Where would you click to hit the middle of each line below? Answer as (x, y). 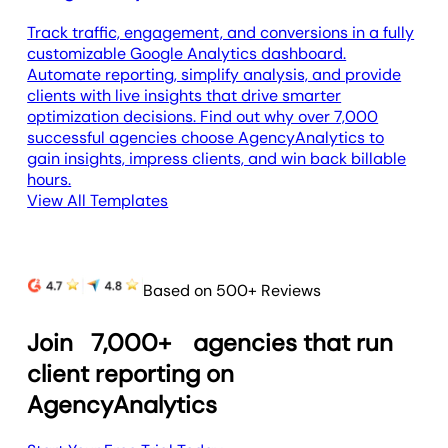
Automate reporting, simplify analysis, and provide (214, 75)
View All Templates (98, 201)
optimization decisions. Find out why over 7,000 (203, 117)
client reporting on (131, 373)
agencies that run (290, 342)
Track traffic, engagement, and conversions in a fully (221, 33)
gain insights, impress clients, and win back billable (217, 159)
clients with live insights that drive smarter (184, 96)
